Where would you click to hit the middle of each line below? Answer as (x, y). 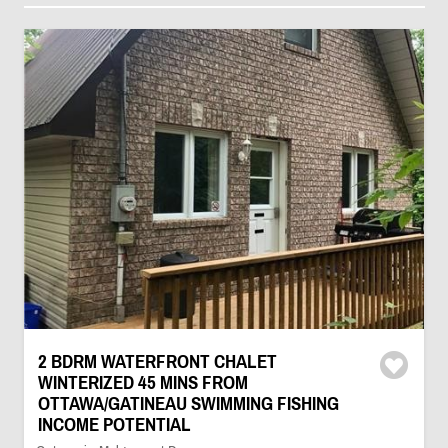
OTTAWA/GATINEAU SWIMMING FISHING (188, 403)
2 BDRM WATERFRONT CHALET (157, 361)
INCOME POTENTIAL (114, 424)
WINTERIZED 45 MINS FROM (142, 382)
